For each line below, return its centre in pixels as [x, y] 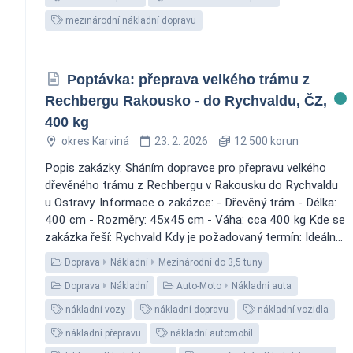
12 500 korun [265, 141]
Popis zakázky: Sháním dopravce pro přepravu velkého [186, 167]
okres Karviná [95, 141]
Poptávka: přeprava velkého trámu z [188, 79]
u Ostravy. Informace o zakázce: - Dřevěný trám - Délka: [191, 202]
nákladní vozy [94, 309]
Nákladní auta [262, 286]
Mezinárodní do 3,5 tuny [210, 262]
